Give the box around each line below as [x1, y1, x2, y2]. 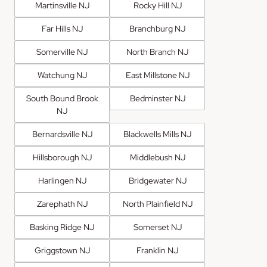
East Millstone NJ [125, 70, 190, 81]
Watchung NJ [37, 70, 87, 81]
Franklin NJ [136, 245, 178, 256]
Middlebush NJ [129, 152, 185, 163]
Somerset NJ [133, 222, 182, 233]
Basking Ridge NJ [30, 222, 94, 233]
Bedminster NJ [129, 93, 185, 104]
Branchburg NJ [129, 23, 185, 35]
